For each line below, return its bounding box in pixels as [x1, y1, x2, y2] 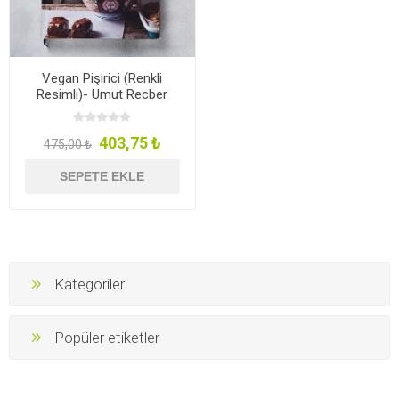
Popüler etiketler [54, 329, 159, 347]
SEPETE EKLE [60, 168, 145, 183]
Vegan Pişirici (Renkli [42, 69, 163, 86]
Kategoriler [54, 275, 125, 294]
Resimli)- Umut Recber [37, 85, 168, 102]
